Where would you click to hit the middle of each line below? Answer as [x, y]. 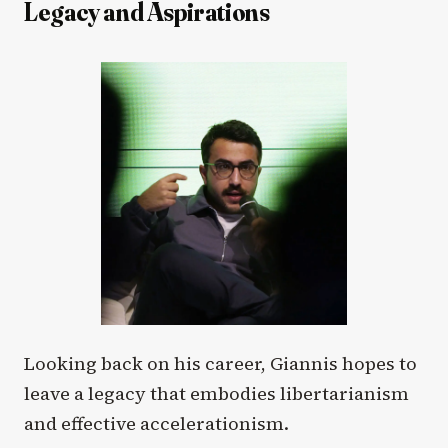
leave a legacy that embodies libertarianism [216, 394]
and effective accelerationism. [156, 424]
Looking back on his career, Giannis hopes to [220, 364]
